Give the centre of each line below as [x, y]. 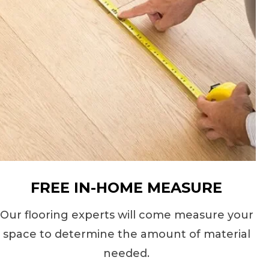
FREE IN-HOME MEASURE [127, 188]
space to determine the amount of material [126, 234]
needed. [127, 253]
